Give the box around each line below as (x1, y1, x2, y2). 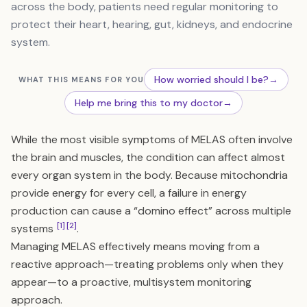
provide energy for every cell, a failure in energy (11, 186, 247, 200)
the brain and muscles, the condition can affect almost (11, 150, 285, 164)
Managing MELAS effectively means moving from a (11, 239, 260, 254)
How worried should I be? (154, 73, 269, 86)
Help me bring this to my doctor (75, 97, 223, 109)
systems (11, 221, 56, 236)
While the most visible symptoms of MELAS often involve (11, 132, 293, 147)
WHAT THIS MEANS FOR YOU (18, 75, 145, 84)
